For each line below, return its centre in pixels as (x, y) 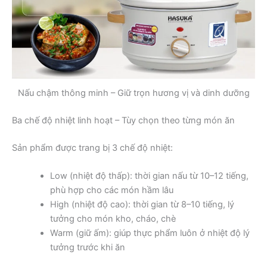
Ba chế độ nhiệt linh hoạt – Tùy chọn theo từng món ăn (123, 120)
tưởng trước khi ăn (87, 248)
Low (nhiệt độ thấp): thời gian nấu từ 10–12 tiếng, (149, 176)
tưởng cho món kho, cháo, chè (113, 219)
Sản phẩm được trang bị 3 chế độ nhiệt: (92, 148)
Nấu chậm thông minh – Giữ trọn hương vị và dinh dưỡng (133, 93)
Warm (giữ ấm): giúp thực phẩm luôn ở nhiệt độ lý (150, 233)
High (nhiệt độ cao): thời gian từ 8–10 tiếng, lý (142, 205)
